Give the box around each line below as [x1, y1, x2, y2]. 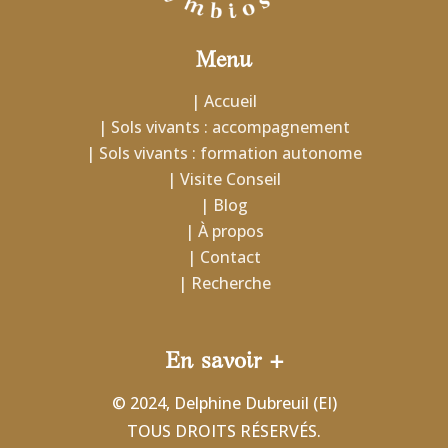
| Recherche [177, 272, 271, 295]
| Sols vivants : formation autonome [86, 142, 362, 165]
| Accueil [191, 90, 257, 113]
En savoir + [165, 352, 283, 374]
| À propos [184, 220, 264, 243]
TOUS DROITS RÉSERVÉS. [127, 420, 321, 443]
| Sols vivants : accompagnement [98, 116, 350, 139]
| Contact [187, 246, 261, 269]
